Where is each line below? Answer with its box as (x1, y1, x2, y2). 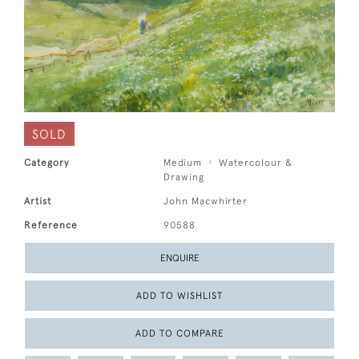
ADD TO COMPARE (135, 328, 224, 340)
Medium (163, 157, 203, 169)
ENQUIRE (159, 252, 200, 264)
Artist (24, 196, 51, 208)
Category (24, 157, 69, 169)
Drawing (163, 171, 205, 184)
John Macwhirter (163, 196, 248, 208)
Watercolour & (219, 157, 293, 169)
